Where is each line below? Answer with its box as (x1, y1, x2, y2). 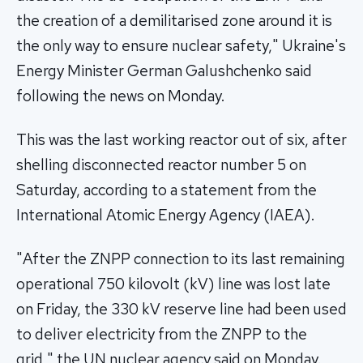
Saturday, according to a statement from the (16, 180, 317, 201)
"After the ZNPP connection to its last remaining (16, 248, 345, 269)
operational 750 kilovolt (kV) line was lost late (16, 273, 331, 294)
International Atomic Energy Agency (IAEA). (16, 205, 314, 226)
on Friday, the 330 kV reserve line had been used (16, 298, 347, 319)
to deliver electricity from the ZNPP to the (16, 323, 307, 344)
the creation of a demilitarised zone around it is (16, 11, 332, 32)
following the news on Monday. (16, 86, 224, 107)
